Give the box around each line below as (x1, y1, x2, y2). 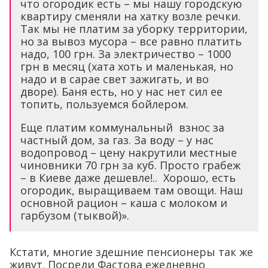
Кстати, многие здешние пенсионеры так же (10, 245, 253, 260)
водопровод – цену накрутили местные (20, 145, 237, 160)
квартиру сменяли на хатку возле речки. (20, 9, 240, 24)
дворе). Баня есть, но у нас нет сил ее (20, 84, 223, 99)
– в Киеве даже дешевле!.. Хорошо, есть (20, 170, 236, 185)
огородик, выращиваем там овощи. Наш (20, 183, 243, 198)
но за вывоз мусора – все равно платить (20, 34, 242, 49)
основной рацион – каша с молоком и (20, 196, 227, 211)
